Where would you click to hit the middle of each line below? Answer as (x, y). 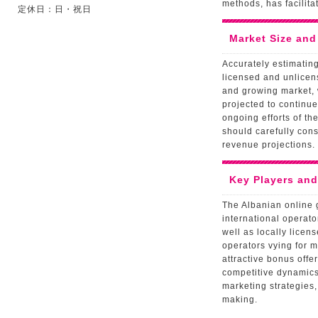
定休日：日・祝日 (55, 9)
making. (240, 300)
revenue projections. (269, 145)
